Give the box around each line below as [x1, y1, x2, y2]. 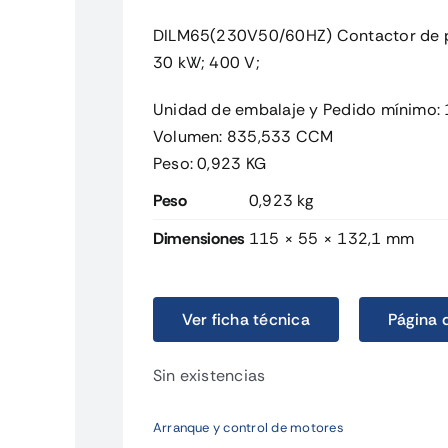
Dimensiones [152, 228, 246, 249]
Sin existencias [152, 365, 266, 386]
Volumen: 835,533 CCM [152, 126, 334, 147]
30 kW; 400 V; [152, 52, 260, 73]
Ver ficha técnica [181, 309, 310, 330]
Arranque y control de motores [152, 418, 344, 436]
